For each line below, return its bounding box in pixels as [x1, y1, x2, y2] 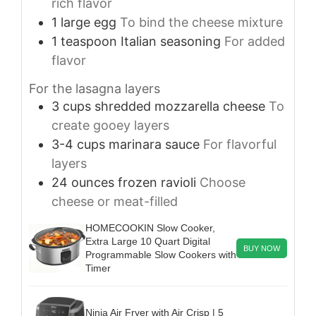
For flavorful [203, 136, 276, 152]
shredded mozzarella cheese [95, 98, 265, 114]
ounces [71, 174, 114, 190]
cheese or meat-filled [51, 193, 178, 209]
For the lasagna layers [29, 80, 160, 96]
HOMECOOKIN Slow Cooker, [85, 221, 215, 233]
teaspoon [61, 34, 117, 49]
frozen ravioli [118, 174, 196, 190]
